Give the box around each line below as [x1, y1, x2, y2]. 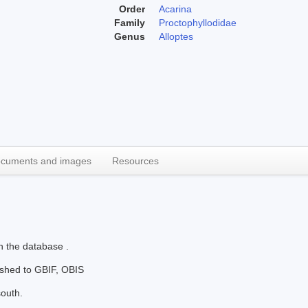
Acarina [159, 3, 192, 14]
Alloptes [159, 30, 193, 42]
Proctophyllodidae [159, 16, 236, 28]
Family [114, 16, 145, 28]
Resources [112, 155, 159, 166]
